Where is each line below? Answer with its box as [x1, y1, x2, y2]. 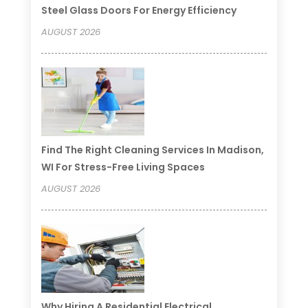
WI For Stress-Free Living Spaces [41, 159, 205, 174]
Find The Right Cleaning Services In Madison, [41, 142, 264, 157]
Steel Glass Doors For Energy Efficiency [41, 3, 236, 17]
